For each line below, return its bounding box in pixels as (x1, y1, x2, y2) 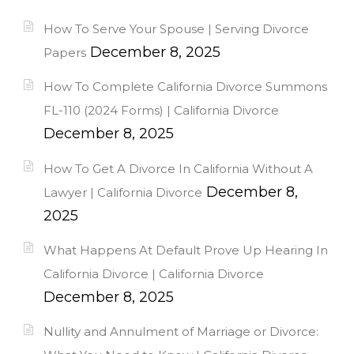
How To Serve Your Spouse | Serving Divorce (43, 21, 309, 37)
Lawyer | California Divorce (43, 184, 202, 200)
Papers (43, 45, 86, 61)
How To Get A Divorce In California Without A (43, 160, 313, 176)
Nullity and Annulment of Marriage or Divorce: (43, 324, 318, 340)
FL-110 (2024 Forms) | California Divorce (43, 103, 279, 119)
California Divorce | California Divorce (43, 266, 264, 282)
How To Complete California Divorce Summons (43, 79, 327, 95)
